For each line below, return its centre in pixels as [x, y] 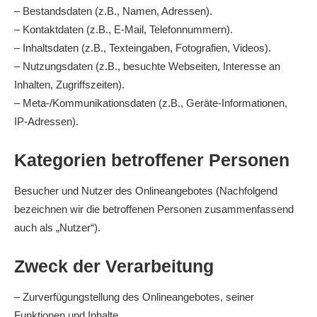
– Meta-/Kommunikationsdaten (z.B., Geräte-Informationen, [151, 103]
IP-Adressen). [46, 121]
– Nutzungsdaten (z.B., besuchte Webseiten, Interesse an [147, 66]
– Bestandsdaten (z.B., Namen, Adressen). [113, 11]
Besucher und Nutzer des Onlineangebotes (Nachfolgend [146, 191]
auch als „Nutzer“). [57, 227]
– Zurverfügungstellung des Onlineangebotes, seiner [134, 297]
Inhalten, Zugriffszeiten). [69, 85]
